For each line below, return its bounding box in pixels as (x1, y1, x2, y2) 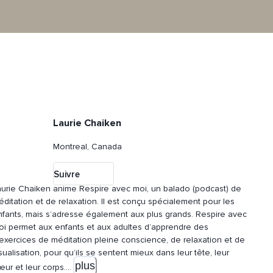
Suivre (54, 169, 80, 180)
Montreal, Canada (53, 141, 122, 152)
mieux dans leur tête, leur (128, 247, 230, 258)
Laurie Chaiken (53, 117, 122, 130)
